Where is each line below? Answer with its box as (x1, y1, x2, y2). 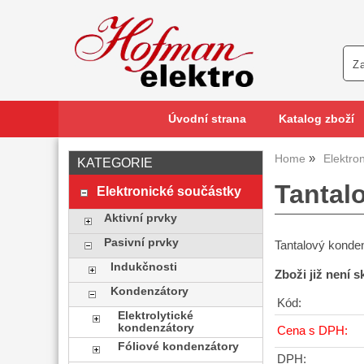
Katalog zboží (278, 113, 354, 125)
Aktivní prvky (103, 212, 177, 224)
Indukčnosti (110, 261, 178, 273)
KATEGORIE (77, 155, 153, 170)
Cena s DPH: (277, 324, 348, 338)
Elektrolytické (117, 310, 193, 322)
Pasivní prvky (103, 236, 179, 249)
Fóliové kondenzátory (117, 340, 239, 353)
